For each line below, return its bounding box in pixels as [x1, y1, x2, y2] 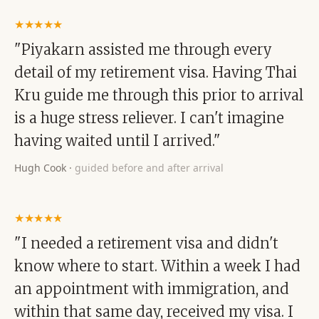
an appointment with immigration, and [14, 280, 289, 298]
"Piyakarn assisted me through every [14, 41, 272, 58]
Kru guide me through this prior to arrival [14, 86, 303, 104]
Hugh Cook [14, 161, 66, 174]
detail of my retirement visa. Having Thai [14, 63, 297, 81]
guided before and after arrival [75, 161, 224, 174]
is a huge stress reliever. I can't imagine [14, 109, 284, 127]
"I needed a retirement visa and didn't [14, 234, 278, 252]
